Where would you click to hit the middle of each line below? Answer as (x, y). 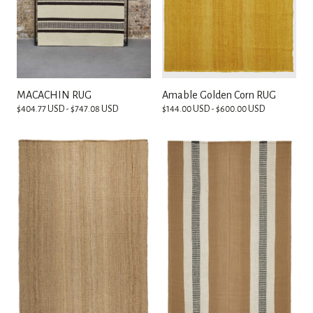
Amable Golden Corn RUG (219, 95)
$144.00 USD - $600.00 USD (213, 109)
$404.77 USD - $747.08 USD (67, 109)
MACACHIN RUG (54, 95)
